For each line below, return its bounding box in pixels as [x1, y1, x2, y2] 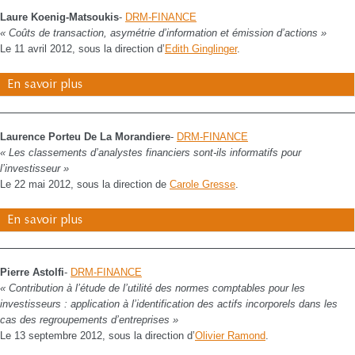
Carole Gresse [170, 178, 235, 190]
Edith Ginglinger [165, 43, 237, 55]
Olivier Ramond [195, 330, 265, 342]
